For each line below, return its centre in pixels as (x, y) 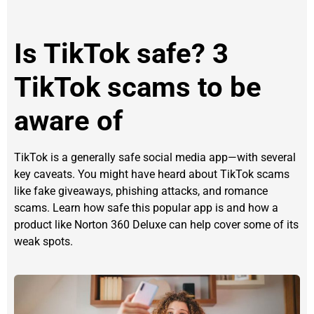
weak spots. (43, 242)
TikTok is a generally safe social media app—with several (155, 158)
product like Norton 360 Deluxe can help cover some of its (156, 225)
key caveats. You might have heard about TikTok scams (152, 175)
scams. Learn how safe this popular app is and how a (146, 208)
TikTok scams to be (138, 88)
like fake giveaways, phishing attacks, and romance (141, 191)
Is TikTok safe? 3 (121, 54)
